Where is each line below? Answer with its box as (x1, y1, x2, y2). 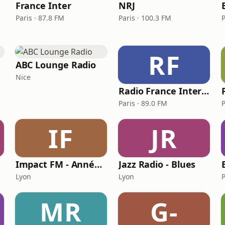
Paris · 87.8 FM (15, 13, 64, 23)
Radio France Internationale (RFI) (201, 85, 209, 97)
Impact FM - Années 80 (94, 158, 102, 170)
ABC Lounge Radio (15, 59, 96, 71)
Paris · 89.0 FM (118, 98, 167, 108)
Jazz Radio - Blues (118, 158, 196, 170)
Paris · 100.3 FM (118, 13, 171, 23)
